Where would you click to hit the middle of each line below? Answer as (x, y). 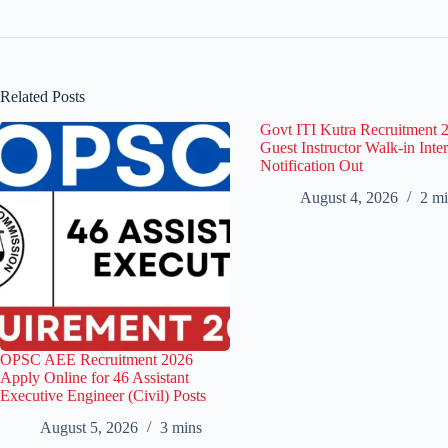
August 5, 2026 (89, 428)
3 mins (181, 428)
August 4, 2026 (349, 198)
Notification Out (311, 165)
